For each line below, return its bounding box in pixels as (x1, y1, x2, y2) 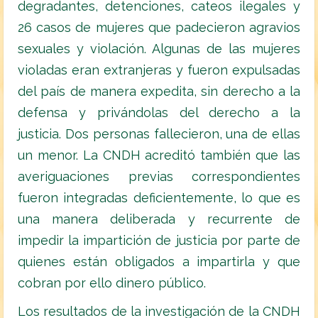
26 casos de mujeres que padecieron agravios (18, 20, 300, 35)
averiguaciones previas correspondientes (18, 169, 300, 185)
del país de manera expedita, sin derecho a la (18, 84, 300, 99)
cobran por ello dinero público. (18, 275, 206, 291)
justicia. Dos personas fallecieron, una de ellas (18, 126, 300, 142)
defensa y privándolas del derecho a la (18, 105, 300, 121)
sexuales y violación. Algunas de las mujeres (18, 41, 300, 57)
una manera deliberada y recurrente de (18, 212, 300, 227)
